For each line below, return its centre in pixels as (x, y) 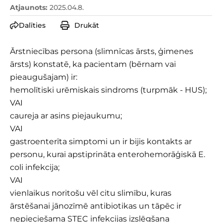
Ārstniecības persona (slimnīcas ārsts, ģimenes (102, 52)
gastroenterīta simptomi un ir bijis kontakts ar (101, 142)
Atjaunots (28, 8)
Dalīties (32, 26)
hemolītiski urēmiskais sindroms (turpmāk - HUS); (108, 90)
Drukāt (87, 26)
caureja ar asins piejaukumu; (66, 116)
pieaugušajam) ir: (44, 77)
